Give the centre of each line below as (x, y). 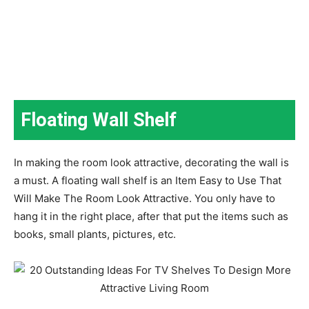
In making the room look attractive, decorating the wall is (151, 162)
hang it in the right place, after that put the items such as (151, 216)
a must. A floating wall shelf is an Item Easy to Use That (148, 180)
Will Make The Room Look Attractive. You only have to (144, 198)
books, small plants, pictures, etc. (95, 234)
